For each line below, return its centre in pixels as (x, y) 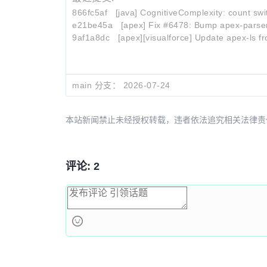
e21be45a (92, 25)
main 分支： (96, 85)
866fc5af (90, 13)
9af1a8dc (91, 38)
